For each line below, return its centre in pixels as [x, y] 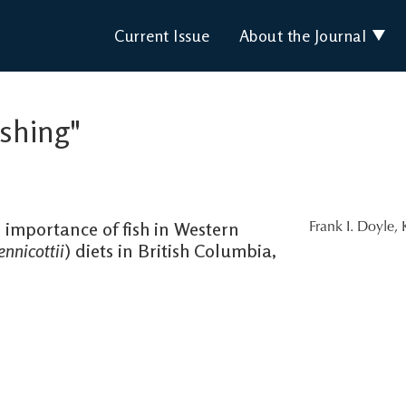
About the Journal [302, 36]
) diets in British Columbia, [170, 250]
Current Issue [162, 36]
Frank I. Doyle [352, 227]
